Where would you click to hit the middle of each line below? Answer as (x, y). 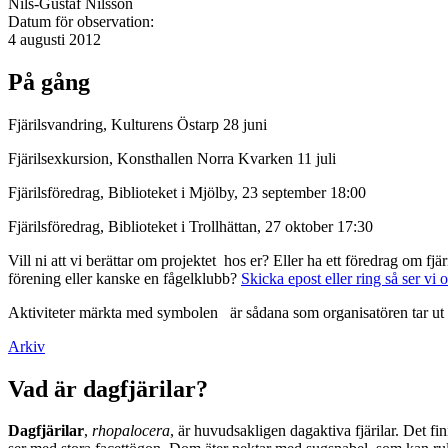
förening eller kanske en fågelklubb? (124, 278)
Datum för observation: (83, 21)
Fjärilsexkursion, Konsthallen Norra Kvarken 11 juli (174, 158)
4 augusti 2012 (54, 39)
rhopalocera (131, 431)
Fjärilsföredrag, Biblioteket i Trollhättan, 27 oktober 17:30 (190, 226)
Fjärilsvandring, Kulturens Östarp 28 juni (137, 124)
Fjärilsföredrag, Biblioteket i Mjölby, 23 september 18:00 (187, 192)
